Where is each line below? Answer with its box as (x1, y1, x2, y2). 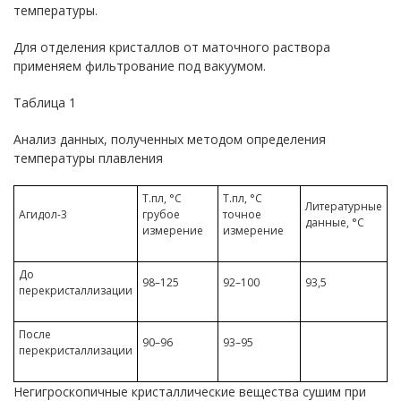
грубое (142, 206, 180, 222)
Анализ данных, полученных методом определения (13, 130, 326, 148)
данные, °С (305, 214, 364, 230)
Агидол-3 (19, 206, 67, 222)
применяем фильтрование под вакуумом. (13, 56, 266, 74)
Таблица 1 (13, 93, 76, 111)
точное (223, 206, 261, 222)
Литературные (305, 198, 382, 214)
